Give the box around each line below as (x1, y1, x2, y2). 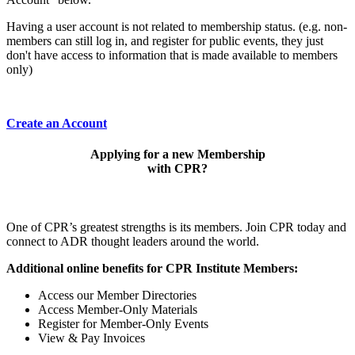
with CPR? (147, 162, 208, 176)
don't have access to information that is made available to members (6, 48, 338, 63)
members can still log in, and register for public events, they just (6, 34, 323, 48)
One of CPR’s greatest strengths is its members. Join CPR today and (6, 219, 346, 234)
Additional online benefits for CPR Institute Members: (6, 261, 298, 275)
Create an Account (6, 116, 107, 131)
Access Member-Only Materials (38, 302, 197, 316)
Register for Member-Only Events (38, 316, 208, 330)
